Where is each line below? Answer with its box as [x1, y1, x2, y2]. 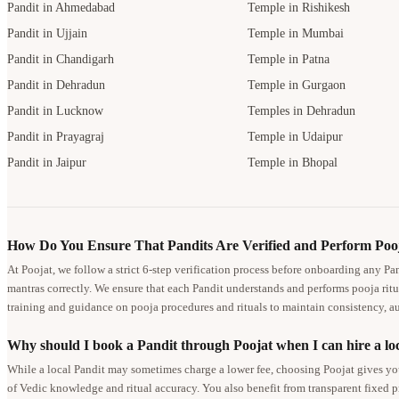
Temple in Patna [248, 53, 330, 67]
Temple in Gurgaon [248, 78, 346, 93]
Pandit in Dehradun [7, 78, 105, 93]
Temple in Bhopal [248, 156, 338, 170]
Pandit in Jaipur [7, 156, 86, 170]
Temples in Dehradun [248, 104, 356, 118]
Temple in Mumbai [248, 27, 345, 41]
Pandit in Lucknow [7, 104, 103, 118]
